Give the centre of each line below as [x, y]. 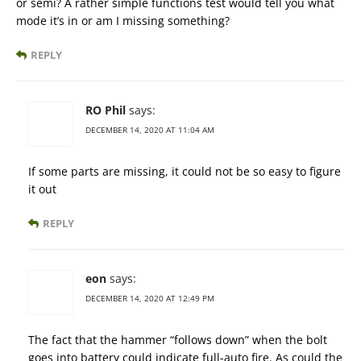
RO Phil [106, 110]
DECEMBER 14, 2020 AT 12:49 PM [150, 299]
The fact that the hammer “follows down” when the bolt [178, 340]
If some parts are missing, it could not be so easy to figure [185, 172]
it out [42, 189]
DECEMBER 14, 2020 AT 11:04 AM [150, 130]
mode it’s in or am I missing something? [123, 21]
